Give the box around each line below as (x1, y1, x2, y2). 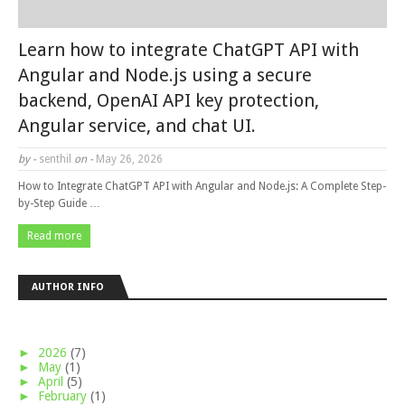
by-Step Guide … (18, 197, 100, 210)
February (38, 389, 90, 403)
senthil (36, 153, 71, 165)
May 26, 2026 (93, 153, 163, 165)
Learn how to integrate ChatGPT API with (18, 39, 359, 61)
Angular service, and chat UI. (18, 115, 256, 137)
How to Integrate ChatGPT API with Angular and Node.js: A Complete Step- (18, 180, 386, 193)
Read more (27, 230, 81, 242)
